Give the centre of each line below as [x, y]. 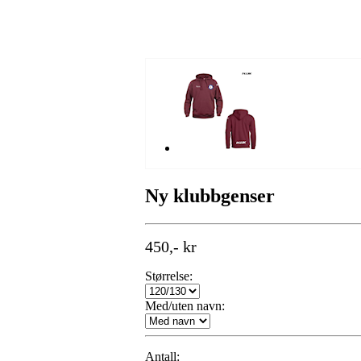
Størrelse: [169, 276]
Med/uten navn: [185, 305]
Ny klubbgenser [210, 195]
